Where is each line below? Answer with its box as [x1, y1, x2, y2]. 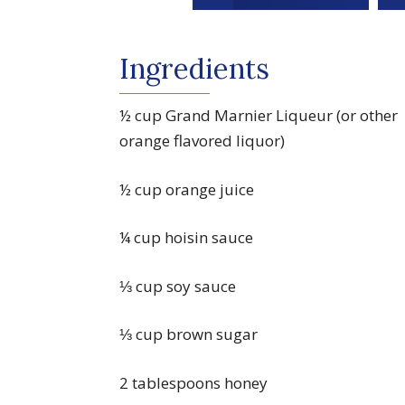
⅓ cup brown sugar [119, 324, 258, 345]
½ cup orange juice [119, 178, 254, 200]
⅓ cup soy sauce [119, 275, 236, 297]
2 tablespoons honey [119, 372, 268, 393]
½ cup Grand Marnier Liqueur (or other [119, 105, 398, 127]
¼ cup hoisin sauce [119, 227, 253, 249]
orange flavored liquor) [119, 130, 285, 152]
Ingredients [119, 51, 269, 87]
